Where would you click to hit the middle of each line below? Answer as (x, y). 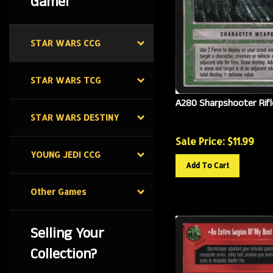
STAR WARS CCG (66, 43)
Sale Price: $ (204, 136)
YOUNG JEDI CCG (66, 154)
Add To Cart (207, 160)
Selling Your (67, 233)
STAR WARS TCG (66, 80)
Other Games (58, 192)
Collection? (64, 254)
